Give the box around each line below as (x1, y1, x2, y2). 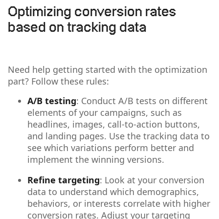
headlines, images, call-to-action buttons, (27, 118, 200, 130)
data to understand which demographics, (27, 185, 199, 197)
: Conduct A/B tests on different (76, 94, 208, 107)
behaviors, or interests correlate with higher (27, 197, 210, 209)
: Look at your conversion (100, 174, 204, 186)
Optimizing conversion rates (8, 5, 176, 19)
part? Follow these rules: (8, 75, 109, 87)
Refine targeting (27, 174, 100, 186)
